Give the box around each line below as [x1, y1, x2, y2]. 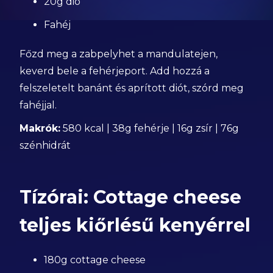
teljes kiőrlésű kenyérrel [19, 214, 251, 236]
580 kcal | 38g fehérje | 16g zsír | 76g [60, 122, 239, 134]
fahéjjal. [19, 99, 57, 111]
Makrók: [19, 122, 61, 134]
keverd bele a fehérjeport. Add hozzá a [19, 65, 210, 77]
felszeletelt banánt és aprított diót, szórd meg [19, 82, 244, 94]
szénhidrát [19, 140, 71, 151]
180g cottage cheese [44, 254, 146, 266]
